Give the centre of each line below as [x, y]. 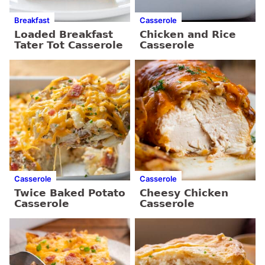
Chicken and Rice [188, 35]
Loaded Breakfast [64, 35]
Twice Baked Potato [70, 193]
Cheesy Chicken [184, 193]
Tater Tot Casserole [69, 45]
